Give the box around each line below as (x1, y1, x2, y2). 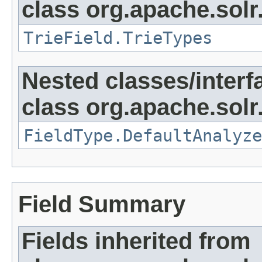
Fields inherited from (22, 228, 251, 254)
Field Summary (18, 191, 185, 218)
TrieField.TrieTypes (23, 28, 212, 49)
